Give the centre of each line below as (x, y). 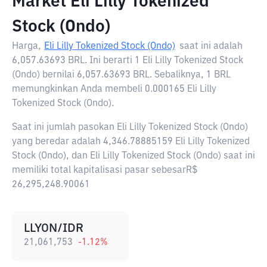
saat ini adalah (211, 46)
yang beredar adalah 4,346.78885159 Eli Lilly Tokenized (131, 142)
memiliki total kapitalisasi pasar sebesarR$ (105, 170)
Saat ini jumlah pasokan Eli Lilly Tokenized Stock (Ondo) (130, 128)
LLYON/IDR (54, 228)
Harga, (27, 46)
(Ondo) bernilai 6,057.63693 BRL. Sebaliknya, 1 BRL (121, 75)
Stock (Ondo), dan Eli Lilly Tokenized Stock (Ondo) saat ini (133, 156)
